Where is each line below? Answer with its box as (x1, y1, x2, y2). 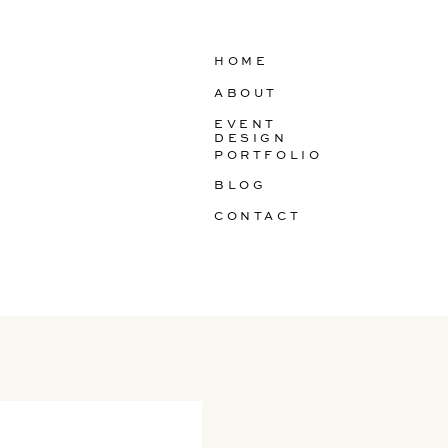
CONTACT (214, 211, 302, 223)
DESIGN (214, 133, 288, 145)
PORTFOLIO (214, 150, 323, 162)
